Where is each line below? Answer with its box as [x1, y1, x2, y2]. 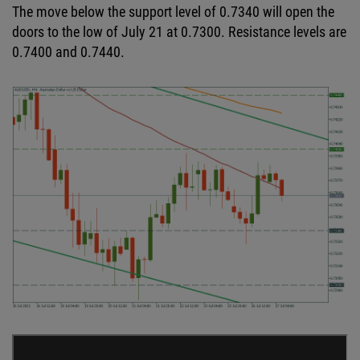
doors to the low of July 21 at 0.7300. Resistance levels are [12, 23, 346, 41]
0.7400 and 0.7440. [12, 43, 125, 61]
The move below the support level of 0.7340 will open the [12, 3, 334, 21]
